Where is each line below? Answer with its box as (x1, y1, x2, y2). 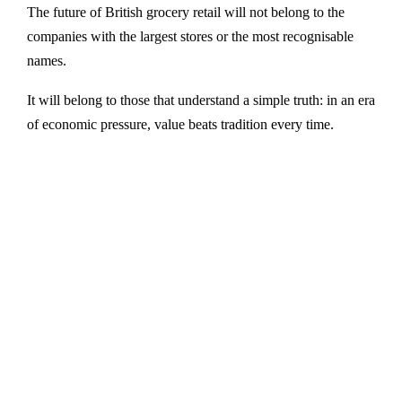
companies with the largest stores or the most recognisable (27, 29, 354, 45)
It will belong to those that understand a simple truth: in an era (27, 92, 375, 109)
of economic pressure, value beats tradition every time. (27, 117, 334, 133)
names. (27, 53, 66, 69)
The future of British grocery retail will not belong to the (27, 4, 345, 21)
